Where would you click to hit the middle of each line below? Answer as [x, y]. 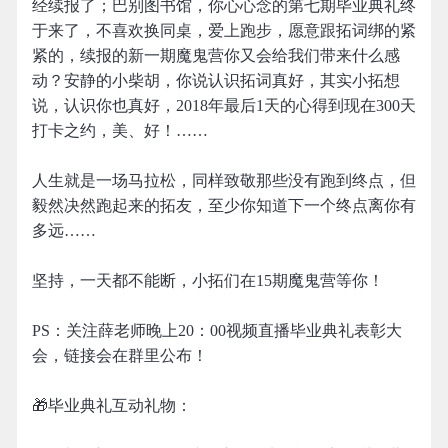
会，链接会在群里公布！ [120, 355]
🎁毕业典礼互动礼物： [112, 405]
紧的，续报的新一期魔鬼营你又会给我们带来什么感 [216, 55]
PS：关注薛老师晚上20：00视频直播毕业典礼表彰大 [217, 330]
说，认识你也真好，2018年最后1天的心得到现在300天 [224, 105]
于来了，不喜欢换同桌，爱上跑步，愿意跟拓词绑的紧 [224, 30]
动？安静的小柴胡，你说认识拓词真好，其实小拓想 [216, 80]
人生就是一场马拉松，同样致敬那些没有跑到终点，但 [224, 180]
